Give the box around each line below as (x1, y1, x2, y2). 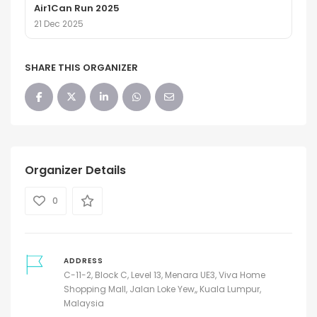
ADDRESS (63, 256, 103, 266)
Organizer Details (25, 162, 126, 179)
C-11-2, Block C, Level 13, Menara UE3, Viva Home (63, 269, 265, 282)
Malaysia (63, 297, 104, 310)
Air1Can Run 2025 (34, 1, 120, 16)
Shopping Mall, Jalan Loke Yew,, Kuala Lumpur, (63, 283, 261, 296)
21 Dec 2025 (34, 18, 83, 30)
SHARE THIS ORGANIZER (25, 61, 138, 75)
